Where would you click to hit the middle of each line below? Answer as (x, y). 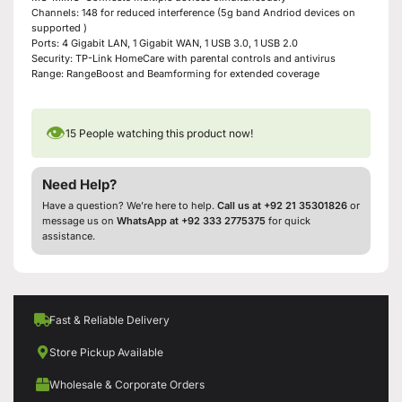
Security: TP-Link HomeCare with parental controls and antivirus (184, 58)
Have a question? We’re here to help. (130, 205)
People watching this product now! (165, 133)
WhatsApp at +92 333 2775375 (191, 220)
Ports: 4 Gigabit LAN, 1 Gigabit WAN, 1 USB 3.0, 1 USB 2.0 (165, 43)
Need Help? (79, 184)
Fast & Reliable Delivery (109, 319)
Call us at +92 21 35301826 (282, 205)
